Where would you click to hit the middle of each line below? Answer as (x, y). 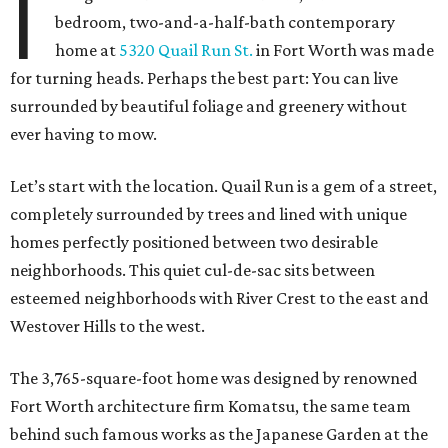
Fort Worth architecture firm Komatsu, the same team (210, 406)
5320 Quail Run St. (186, 50)
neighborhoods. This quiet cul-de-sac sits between (192, 270)
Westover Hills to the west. (107, 326)
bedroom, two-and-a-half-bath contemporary (225, 22)
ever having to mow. (83, 134)
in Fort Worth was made (344, 50)
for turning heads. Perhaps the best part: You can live (204, 78)
